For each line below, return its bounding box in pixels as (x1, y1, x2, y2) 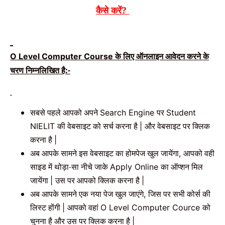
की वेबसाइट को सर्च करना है (57, 120, 140, 132)
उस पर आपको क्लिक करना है (55, 174, 142, 186)
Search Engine (100, 107, 157, 118)
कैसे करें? (96, 4, 129, 17)
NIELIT (30, 121, 57, 131)
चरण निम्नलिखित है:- (10, 65, 70, 76)
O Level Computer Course (10, 51, 115, 62)
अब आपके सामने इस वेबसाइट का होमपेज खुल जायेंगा (30, 147, 179, 159)
